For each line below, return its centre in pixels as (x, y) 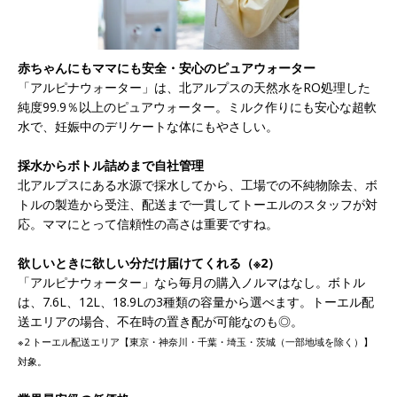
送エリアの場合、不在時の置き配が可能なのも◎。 (160, 322)
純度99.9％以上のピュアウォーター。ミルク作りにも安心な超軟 (197, 107)
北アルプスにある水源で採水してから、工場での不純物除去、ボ (198, 185)
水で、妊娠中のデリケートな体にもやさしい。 (148, 127)
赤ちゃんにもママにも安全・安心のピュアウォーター (167, 68)
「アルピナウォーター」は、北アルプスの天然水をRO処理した (194, 88)
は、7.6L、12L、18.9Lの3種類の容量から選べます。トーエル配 (196, 302)
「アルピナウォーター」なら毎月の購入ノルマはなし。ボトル (191, 283)
